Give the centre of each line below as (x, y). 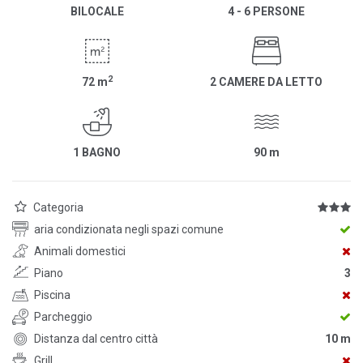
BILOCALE (97, 12)
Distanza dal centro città (96, 339)
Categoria (58, 208)
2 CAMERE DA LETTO (266, 82)
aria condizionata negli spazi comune (129, 230)
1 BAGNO (97, 153)
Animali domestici (80, 252)
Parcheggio (63, 317)
